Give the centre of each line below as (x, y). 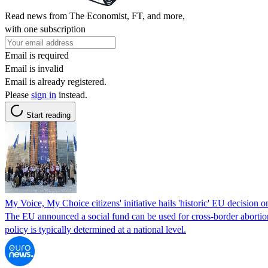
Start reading (48, 115)
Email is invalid (34, 68)
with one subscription (45, 29)
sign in (44, 95)
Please (18, 95)
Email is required (37, 55)
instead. (72, 95)
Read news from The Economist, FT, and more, (95, 16)
